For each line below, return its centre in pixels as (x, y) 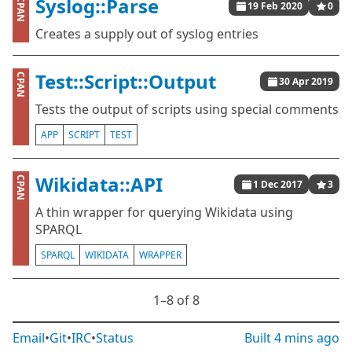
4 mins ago (307, 338)
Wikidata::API (99, 184)
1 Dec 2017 (278, 184)
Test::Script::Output (126, 81)
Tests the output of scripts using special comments (187, 109)
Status (115, 338)
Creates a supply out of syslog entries (147, 34)
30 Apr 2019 (306, 81)
